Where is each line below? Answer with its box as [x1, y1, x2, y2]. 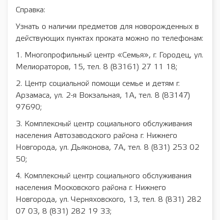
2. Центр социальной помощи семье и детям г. [16, 80, 180, 87]
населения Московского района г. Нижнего [16, 184, 166, 192]
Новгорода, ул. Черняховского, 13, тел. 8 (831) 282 [16, 196, 201, 203]
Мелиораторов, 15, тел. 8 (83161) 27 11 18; [16, 63, 177, 71]
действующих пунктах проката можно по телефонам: [16, 35, 203, 42]
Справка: [16, 6, 45, 14]
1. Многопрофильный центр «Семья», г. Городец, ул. [16, 52, 203, 59]
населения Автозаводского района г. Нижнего [16, 132, 177, 139]
